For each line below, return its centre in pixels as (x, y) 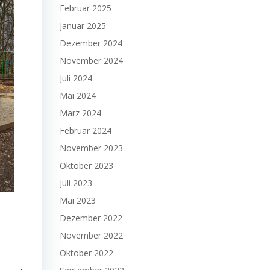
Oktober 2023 (86, 165)
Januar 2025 (83, 26)
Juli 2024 (76, 78)
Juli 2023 (76, 183)
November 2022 (91, 235)
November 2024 (91, 61)
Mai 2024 (78, 96)
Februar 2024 (86, 130)
